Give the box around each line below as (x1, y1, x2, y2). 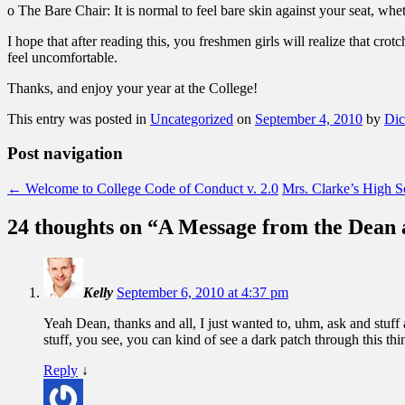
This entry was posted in (7, 110, 150, 127)
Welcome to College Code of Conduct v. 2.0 (22, 181, 278, 197)
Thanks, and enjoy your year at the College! (7, 80, 258, 96)
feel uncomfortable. (7, 49, 118, 65)
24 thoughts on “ (7, 214, 158, 239)
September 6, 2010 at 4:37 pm (117, 284, 288, 300)
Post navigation (7, 144, 123, 164)
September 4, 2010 (255, 110, 363, 127)
